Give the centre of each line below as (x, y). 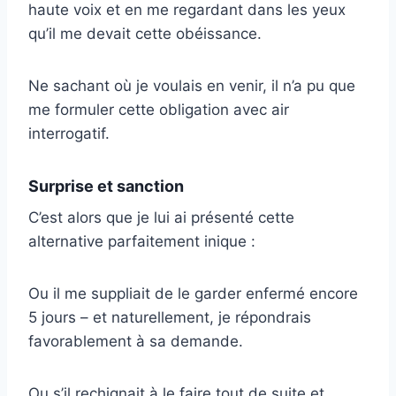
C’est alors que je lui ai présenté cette (161, 218)
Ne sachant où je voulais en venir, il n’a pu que (192, 86)
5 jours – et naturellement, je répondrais (170, 318)
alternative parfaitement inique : (142, 242)
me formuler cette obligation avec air (159, 110)
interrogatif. (69, 134)
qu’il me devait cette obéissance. (145, 34)
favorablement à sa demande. (136, 342)
